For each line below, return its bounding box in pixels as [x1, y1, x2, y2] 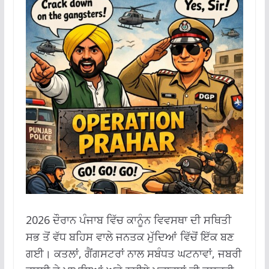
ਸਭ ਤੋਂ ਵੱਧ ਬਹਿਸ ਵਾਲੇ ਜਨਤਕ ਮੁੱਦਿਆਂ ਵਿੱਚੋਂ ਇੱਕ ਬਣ [25, 229, 234, 244]
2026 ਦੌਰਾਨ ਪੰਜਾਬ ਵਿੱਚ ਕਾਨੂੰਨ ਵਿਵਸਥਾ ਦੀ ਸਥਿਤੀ [25, 212, 231, 227]
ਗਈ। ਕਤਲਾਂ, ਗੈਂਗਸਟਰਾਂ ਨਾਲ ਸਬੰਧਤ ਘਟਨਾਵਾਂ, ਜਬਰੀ [25, 246, 241, 261]
